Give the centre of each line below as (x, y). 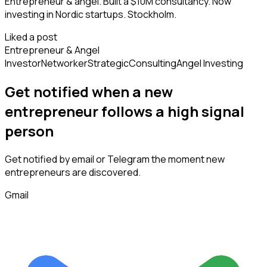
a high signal (200, 111)
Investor (23, 63)
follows (127, 111)
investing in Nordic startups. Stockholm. (91, 15)
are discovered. (105, 173)
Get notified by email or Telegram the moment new (115, 159)
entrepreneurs (38, 173)
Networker (64, 63)
